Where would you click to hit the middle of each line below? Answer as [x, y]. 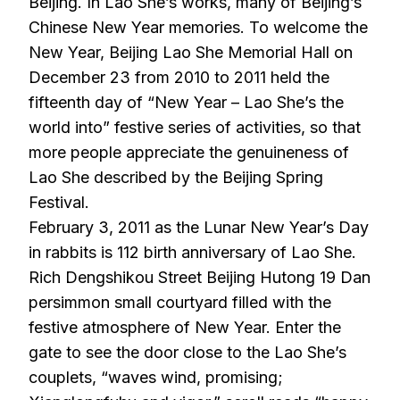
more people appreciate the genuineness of [189, 152]
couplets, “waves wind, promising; [156, 377]
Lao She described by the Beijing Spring [176, 177]
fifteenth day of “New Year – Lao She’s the [186, 102]
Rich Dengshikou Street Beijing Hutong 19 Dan [200, 277]
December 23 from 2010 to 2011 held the [179, 77]
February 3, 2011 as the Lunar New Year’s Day [199, 227]
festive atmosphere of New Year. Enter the [185, 327]
